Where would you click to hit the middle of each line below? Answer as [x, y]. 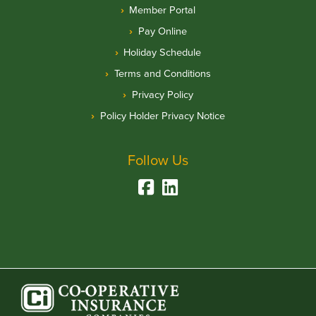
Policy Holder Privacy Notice [162, 115]
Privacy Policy [162, 94]
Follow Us [158, 160]
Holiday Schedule [163, 52]
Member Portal [163, 10]
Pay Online [162, 31]
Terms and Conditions [162, 73]
